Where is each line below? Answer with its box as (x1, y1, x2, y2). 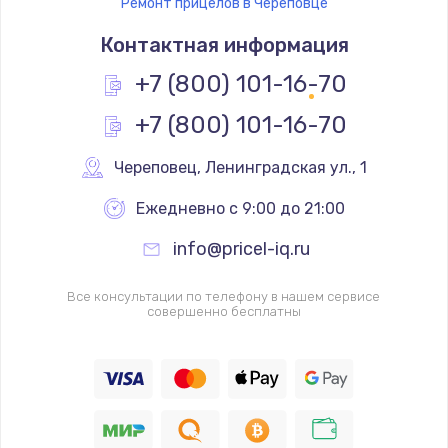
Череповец (114, 157, 197, 177)
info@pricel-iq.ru (173, 237, 310, 260)
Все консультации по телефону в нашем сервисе (67, 288, 381, 304)
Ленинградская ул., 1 (205, 157, 367, 177)
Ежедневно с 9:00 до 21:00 (136, 198, 345, 218)
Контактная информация (99, 32, 349, 57)
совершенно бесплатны (146, 303, 301, 319)
